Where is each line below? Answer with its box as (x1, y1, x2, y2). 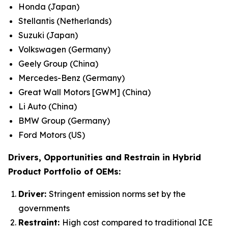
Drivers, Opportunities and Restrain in (8, 152, 173, 162)
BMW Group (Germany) (18, 116, 110, 126)
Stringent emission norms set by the (49, 189, 186, 199)
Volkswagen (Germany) (18, 44, 110, 54)
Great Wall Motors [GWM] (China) (18, 87, 151, 97)
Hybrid (173, 152, 201, 162)
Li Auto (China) (18, 101, 77, 111)
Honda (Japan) (18, 2, 79, 12)
